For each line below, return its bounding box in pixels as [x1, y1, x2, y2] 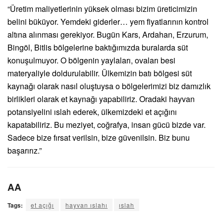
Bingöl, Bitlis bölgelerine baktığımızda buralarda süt [7, 41, 188, 53]
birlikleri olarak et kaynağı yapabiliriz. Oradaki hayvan [7, 93, 195, 105]
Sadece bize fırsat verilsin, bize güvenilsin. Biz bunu [7, 131, 190, 143]
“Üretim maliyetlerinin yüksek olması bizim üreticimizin [7, 2, 197, 14]
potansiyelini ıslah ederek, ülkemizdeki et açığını [7, 106, 177, 117]
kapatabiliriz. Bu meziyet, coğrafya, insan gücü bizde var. [7, 118, 206, 130]
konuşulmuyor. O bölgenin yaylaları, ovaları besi [7, 54, 175, 66]
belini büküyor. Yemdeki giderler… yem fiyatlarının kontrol [7, 15, 209, 27]
